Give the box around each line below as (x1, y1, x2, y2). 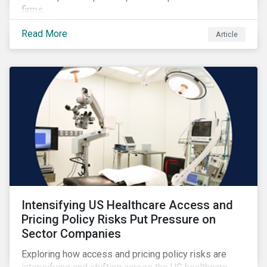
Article (216, 29, 238, 39)
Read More (21, 27, 67, 39)
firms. (21, 4, 45, 15)
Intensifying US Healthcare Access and (21, 198, 233, 212)
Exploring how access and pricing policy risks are (21, 249, 226, 260)
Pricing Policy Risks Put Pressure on (21, 212, 216, 226)
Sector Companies (21, 226, 121, 241)
